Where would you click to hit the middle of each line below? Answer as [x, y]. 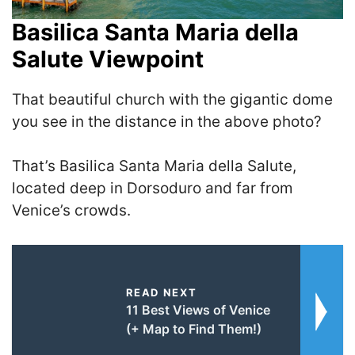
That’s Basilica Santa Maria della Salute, [154, 166]
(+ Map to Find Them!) [193, 328]
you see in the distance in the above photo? [167, 121]
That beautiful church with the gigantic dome [172, 99]
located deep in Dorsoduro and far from [153, 189]
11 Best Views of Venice [198, 309]
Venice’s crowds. [71, 211]
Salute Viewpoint [108, 59]
